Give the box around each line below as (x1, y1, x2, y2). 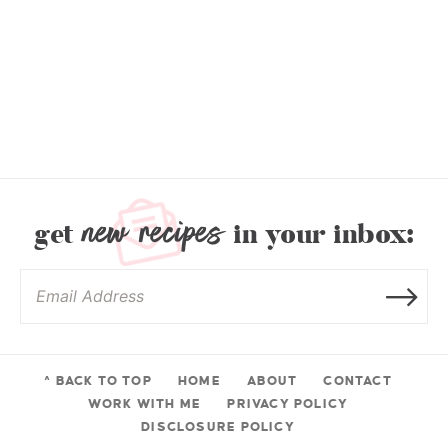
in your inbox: (225, 216, 414, 253)
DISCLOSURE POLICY (141, 419, 295, 434)
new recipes (82, 204, 224, 259)
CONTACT (323, 373, 392, 388)
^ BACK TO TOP (44, 373, 152, 388)
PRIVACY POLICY (227, 396, 349, 411)
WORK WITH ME (87, 396, 202, 411)
